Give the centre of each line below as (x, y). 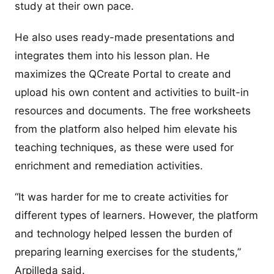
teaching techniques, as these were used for (124, 147)
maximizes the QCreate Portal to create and (123, 74)
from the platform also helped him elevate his (126, 129)
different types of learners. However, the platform (136, 216)
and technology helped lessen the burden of (124, 234)
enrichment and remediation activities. (109, 165)
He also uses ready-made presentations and (125, 37)
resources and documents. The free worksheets (133, 110)
